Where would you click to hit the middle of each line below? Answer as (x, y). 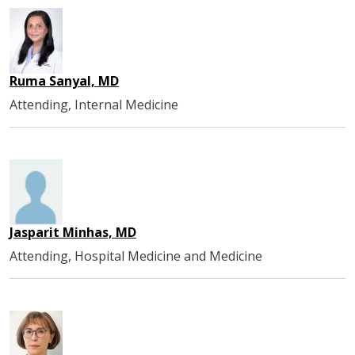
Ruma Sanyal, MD (64, 80)
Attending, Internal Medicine (94, 104)
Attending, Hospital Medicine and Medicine (136, 256)
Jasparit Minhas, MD (73, 232)
